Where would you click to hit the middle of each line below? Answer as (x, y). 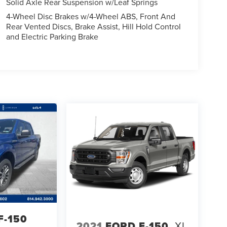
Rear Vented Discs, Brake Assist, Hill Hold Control (93, 27)
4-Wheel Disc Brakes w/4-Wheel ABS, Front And (91, 16)
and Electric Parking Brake (52, 37)
